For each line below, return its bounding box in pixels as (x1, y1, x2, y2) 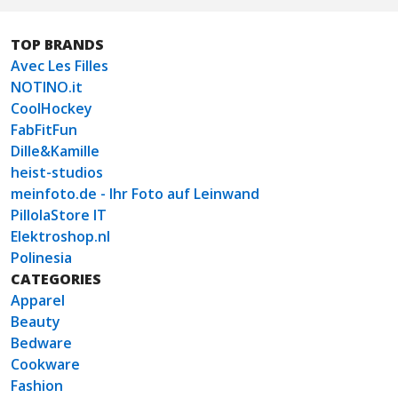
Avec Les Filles (11, 56, 108, 76)
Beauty (11, 312, 60, 332)
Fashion (11, 376, 63, 396)
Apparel (11, 291, 65, 311)
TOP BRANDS (11, 35, 104, 55)
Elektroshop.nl (11, 227, 110, 247)
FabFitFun (11, 120, 77, 140)
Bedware (11, 333, 72, 354)
